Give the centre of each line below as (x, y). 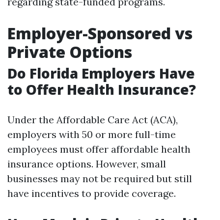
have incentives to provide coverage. (92, 193)
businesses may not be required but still (100, 179)
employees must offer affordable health (99, 149)
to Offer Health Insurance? (102, 89)
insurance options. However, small (87, 164)
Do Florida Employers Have (101, 73)
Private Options (70, 52)
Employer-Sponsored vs (100, 33)
